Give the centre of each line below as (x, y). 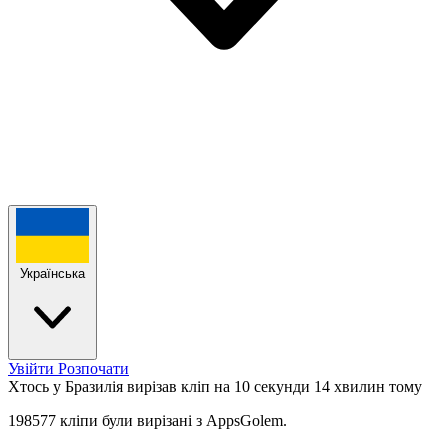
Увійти (33, 368)
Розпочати (93, 368)
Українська (52, 273)
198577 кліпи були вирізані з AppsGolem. (147, 420)
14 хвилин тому (368, 386)
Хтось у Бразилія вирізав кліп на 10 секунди (159, 386)
